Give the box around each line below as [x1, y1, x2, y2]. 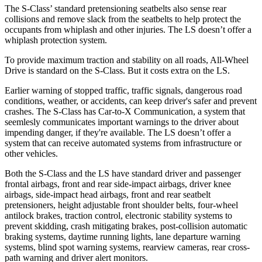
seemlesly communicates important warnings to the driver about [5, 116, 239, 127]
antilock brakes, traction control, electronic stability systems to [5, 210, 232, 220]
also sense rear [173, 3, 226, 13]
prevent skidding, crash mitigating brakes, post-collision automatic [5, 220, 247, 231]
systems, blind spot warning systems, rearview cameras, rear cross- [5, 242, 250, 252]
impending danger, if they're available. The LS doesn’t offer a [5, 127, 231, 137]
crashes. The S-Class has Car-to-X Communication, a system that [5, 106, 245, 116]
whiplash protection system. [5, 35, 107, 45]
